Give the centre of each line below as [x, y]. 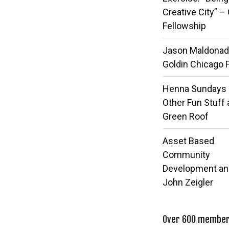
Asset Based [189, 141]
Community [187, 155]
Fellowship [185, 26]
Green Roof [186, 117]
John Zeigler [188, 182]
